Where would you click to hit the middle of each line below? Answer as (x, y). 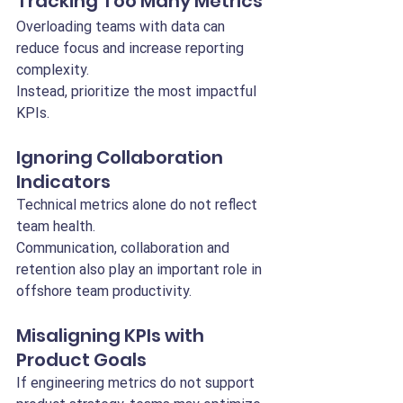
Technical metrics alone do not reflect (139, 205)
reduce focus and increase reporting (132, 48)
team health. (56, 226)
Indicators (63, 182)
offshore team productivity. (104, 291)
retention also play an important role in (141, 269)
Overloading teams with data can (122, 27)
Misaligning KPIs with (112, 336)
